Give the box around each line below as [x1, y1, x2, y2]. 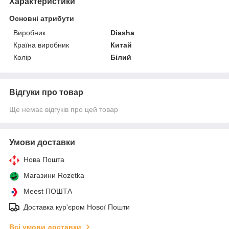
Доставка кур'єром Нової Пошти [24, 202, 130, 211]
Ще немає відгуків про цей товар [9, 105, 118, 113]
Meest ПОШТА [24, 187, 72, 195]
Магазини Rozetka [24, 171, 84, 179]
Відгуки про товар [9, 87, 83, 97]
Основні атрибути [9, 14, 74, 22]
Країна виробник [13, 40, 69, 49]
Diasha [110, 28, 135, 37]
